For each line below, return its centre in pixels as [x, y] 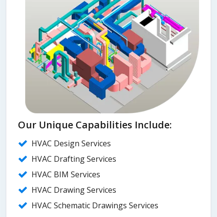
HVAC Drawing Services [74, 190]
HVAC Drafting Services [74, 159]
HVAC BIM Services [66, 175]
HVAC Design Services [71, 144]
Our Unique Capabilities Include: [95, 125]
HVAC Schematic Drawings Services [95, 206]
